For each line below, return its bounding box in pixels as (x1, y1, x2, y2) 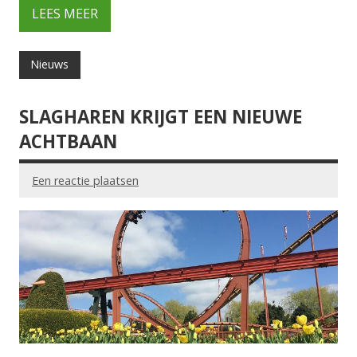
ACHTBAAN (19, 128, 117, 154)
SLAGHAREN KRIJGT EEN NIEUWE (19, 104, 302, 129)
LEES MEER (32, 5, 98, 23)
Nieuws (30, 57, 69, 73)
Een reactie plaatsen (32, 172, 139, 188)
